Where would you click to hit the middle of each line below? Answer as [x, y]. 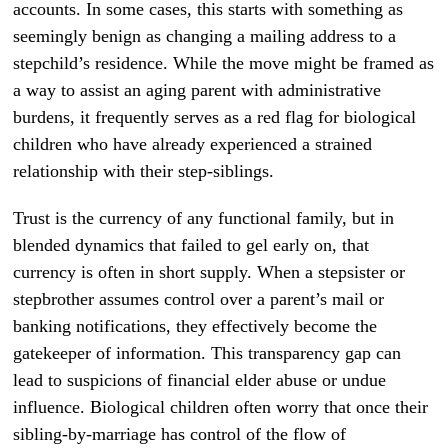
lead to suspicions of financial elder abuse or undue [200, 380]
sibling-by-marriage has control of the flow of [180, 434]
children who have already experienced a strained [193, 144]
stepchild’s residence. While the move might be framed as [224, 63]
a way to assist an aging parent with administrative [197, 90]
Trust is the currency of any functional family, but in [204, 218]
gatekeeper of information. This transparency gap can [207, 353]
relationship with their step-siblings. [144, 171]
